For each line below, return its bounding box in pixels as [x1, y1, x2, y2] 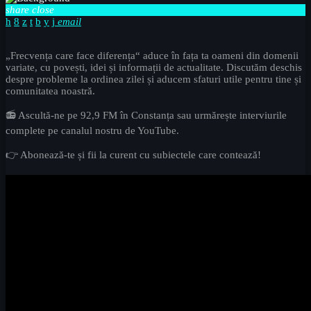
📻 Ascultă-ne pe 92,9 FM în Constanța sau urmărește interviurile [6, 109, 287, 121]
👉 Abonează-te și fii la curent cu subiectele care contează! [6, 149, 261, 160]
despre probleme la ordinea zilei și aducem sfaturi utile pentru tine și [6, 73, 301, 85]
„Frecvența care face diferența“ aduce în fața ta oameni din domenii [6, 49, 299, 61]
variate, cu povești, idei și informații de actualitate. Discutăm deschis [6, 61, 302, 73]
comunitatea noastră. [6, 85, 95, 96]
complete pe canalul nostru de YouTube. [6, 124, 179, 136]
